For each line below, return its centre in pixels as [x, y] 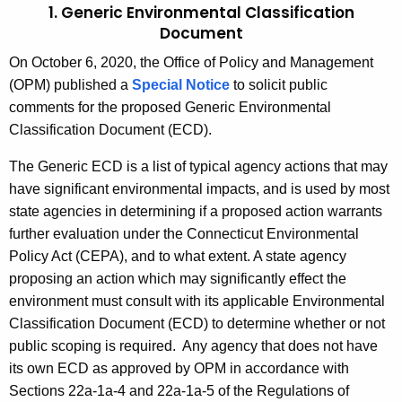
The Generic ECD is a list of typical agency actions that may [198, 167]
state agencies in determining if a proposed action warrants [196, 212]
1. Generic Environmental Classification [201, 13]
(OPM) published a [70, 85]
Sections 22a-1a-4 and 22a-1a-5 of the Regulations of [179, 391]
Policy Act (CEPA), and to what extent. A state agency [178, 257]
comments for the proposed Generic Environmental [170, 108]
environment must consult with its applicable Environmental [197, 301]
